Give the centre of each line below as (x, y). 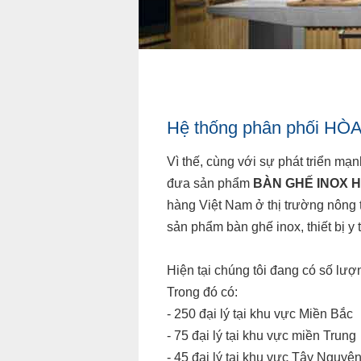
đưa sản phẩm (210, 183)
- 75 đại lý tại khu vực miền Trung (261, 336)
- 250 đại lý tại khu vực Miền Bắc (260, 314)
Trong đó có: (202, 292)
